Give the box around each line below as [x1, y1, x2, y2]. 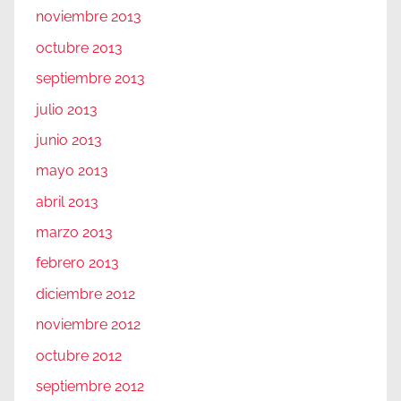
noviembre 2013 [36, 8, 141, 26]
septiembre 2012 [36, 377, 144, 395]
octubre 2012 [36, 346, 122, 364]
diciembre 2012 [36, 285, 135, 303]
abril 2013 [36, 192, 98, 210]
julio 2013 [36, 100, 98, 118]
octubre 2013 [36, 38, 123, 56]
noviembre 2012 [36, 316, 141, 334]
